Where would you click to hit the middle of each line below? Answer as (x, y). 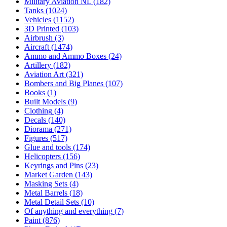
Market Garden (49, 175)
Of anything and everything (68, 211)
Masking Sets (46, 184)
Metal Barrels (46, 193)
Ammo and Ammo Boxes (65, 56)
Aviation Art (44, 74)
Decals (35, 120)
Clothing (38, 111)
